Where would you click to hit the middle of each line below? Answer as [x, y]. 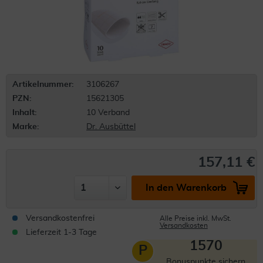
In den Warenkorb [186, 188]
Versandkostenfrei [60, 218]
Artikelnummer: [43, 85]
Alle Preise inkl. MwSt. [195, 218]
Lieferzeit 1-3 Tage [61, 232]
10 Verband [108, 113]
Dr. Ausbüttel [111, 127]
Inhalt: [25, 113]
